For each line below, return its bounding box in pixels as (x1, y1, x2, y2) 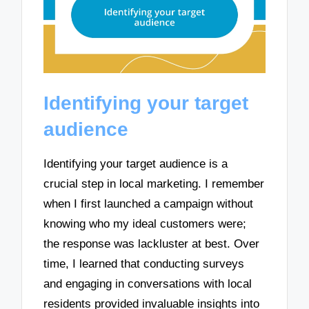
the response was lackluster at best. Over (43, 237, 260, 250)
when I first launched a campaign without (43, 197, 254, 210)
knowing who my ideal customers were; (43, 217, 247, 230)
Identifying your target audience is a (43, 157, 228, 170)
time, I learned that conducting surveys (43, 257, 245, 270)
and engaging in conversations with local (43, 277, 252, 290)
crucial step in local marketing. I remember (43, 177, 265, 190)
